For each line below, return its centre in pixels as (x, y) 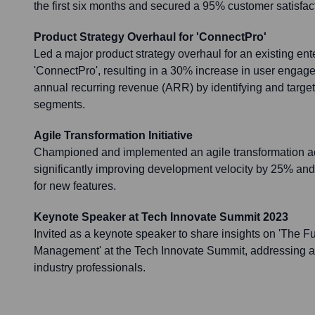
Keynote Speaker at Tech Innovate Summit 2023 (161, 217)
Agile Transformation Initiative (113, 136)
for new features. (75, 186)
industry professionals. (90, 268)
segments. (59, 105)
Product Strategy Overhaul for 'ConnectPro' (150, 37)
